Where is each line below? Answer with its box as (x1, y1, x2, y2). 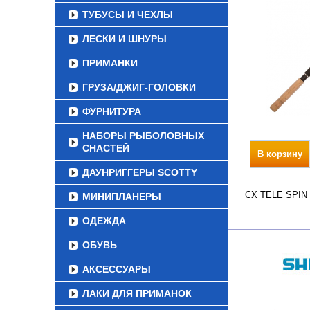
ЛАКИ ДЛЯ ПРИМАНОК (82, 288, 192, 299)
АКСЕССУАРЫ (82, 264, 151, 275)
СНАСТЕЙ (82, 143, 129, 154)
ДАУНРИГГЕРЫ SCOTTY (82, 167, 197, 178)
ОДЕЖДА (82, 215, 126, 226)
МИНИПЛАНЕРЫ (82, 191, 161, 202)
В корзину (257, 149, 302, 159)
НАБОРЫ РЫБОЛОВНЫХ (82, 130, 204, 141)
